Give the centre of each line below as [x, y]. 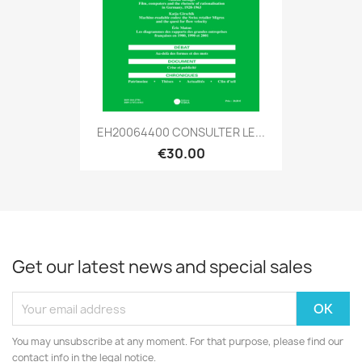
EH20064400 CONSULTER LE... [181, 132]
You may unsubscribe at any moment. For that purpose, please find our [178, 342]
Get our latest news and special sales [162, 267]
